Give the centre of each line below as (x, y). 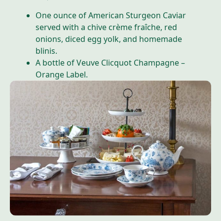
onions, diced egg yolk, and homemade (109, 39)
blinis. (46, 51)
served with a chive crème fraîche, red (106, 27)
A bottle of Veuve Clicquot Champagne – (110, 63)
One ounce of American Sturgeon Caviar (111, 16)
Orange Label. (62, 75)
